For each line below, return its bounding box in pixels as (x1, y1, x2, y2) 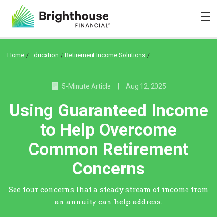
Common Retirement (29, 139, 188, 159)
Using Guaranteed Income (9, 101, 208, 121)
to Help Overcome (40, 120, 177, 140)
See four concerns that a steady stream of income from (9, 185, 208, 194)
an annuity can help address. (55, 197, 162, 206)
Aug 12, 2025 (125, 82, 166, 90)
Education (31, 51, 59, 59)
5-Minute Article (60, 82, 111, 90)
